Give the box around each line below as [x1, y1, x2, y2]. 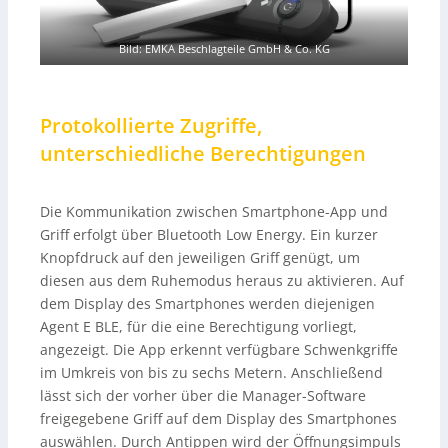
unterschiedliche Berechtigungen [40, 139, 366, 167]
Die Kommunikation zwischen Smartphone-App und [40, 201, 388, 221]
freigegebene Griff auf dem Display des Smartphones [40, 408, 397, 428]
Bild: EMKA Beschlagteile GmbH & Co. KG [118, 40, 330, 56]
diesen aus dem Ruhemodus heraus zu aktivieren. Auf [40, 270, 404, 290]
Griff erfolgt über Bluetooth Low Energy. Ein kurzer [40, 224, 378, 244]
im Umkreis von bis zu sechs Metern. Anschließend [40, 362, 383, 382]
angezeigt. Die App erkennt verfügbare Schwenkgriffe [40, 339, 398, 359]
